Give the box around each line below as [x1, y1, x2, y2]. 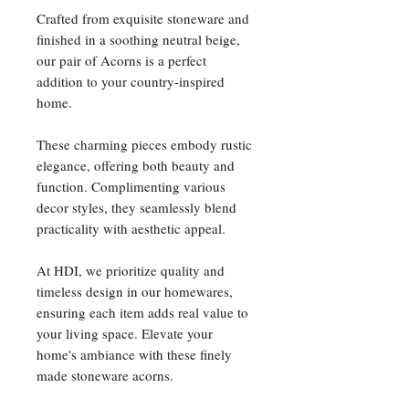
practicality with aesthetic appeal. [37, 219, 225, 238]
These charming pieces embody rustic [37, 135, 252, 154]
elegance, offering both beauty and [37, 156, 235, 175]
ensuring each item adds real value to [37, 303, 248, 322]
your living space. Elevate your [37, 324, 213, 343]
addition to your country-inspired [37, 72, 225, 91]
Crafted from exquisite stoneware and [37, 9, 249, 28]
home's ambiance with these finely [37, 345, 232, 364]
